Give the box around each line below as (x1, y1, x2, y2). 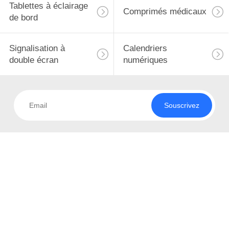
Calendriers (123, 43, 167, 53)
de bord (9, 12, 38, 22)
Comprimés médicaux (123, 7, 207, 17)
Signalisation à (9, 43, 65, 53)
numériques (123, 55, 168, 65)
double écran (9, 55, 58, 65)
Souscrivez (164, 101, 199, 110)
